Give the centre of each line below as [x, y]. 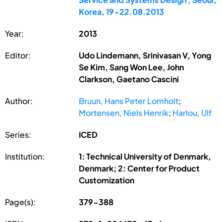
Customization [107, 180]
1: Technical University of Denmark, [145, 156]
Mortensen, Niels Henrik [124, 112]
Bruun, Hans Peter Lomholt [129, 101]
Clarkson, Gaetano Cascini [129, 79]
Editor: [18, 55]
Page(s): [20, 202]
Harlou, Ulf [192, 112]
